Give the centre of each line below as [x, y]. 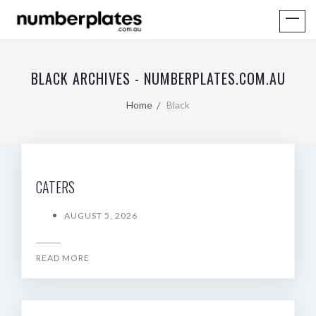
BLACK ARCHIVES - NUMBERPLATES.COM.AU [158, 78]
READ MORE [63, 258]
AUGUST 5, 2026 [101, 215]
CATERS [55, 187]
